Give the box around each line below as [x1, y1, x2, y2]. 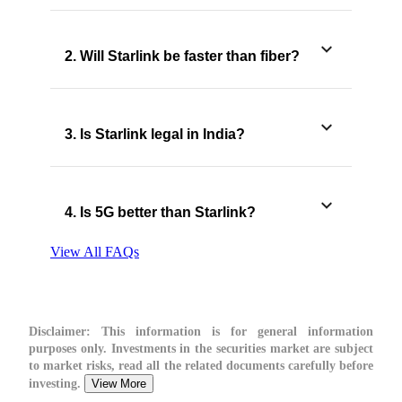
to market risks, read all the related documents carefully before [29, 358, 373, 372]
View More [92, 376, 146, 390]
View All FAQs [50, 243, 139, 259]
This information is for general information [91, 324, 373, 338]
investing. [29, 376, 84, 390]
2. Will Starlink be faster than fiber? [65, 48, 300, 64]
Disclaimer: [29, 324, 91, 338]
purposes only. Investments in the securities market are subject [29, 341, 373, 355]
